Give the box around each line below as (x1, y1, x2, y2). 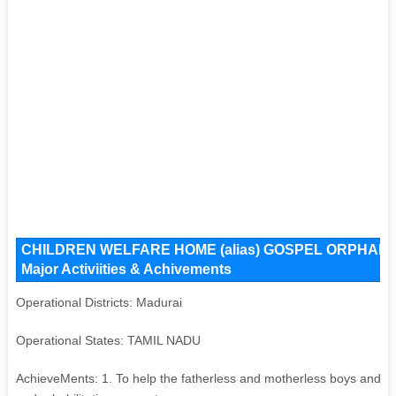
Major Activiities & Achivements (20, 261, 232, 277)
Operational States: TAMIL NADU (15, 332, 201, 347)
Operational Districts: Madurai (15, 294, 182, 309)
